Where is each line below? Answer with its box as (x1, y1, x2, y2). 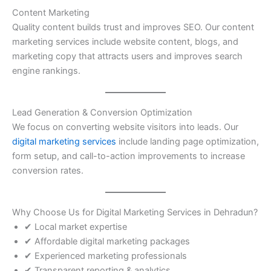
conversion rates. (12, 165, 83, 177)
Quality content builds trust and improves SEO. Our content (12, 21, 254, 33)
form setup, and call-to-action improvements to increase (12, 151, 245, 162)
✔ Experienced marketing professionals (24, 250, 187, 262)
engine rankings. (12, 65, 80, 76)
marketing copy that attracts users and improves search (12, 50, 243, 62)
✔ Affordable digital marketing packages (24, 236, 190, 247)
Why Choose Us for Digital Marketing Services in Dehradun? (12, 207, 258, 218)
